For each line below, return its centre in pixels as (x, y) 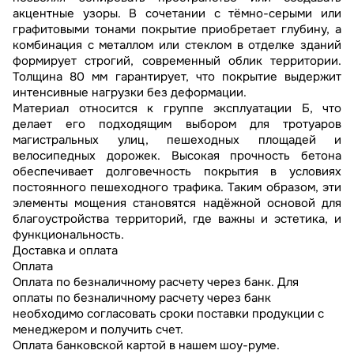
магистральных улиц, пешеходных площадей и (177, 140)
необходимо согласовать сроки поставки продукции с (168, 314)
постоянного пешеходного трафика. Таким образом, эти (177, 188)
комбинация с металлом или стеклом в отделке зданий (177, 45)
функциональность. (68, 235)
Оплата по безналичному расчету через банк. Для (156, 282)
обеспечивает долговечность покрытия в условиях (177, 172)
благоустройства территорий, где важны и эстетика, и (177, 219)
